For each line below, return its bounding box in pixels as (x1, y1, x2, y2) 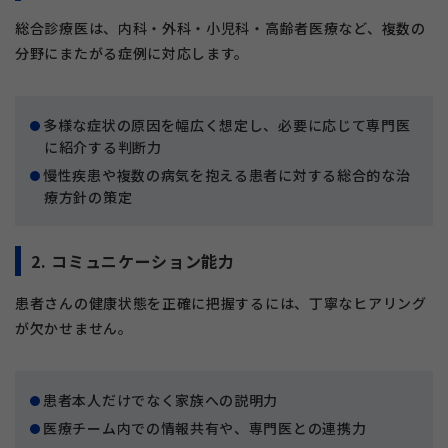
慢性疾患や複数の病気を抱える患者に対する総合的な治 (43, 165, 411, 186)
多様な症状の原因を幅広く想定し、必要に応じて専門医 (43, 115, 411, 136)
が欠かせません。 (15, 318, 133, 339)
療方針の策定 (44, 187, 133, 208)
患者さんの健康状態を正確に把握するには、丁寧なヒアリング (15, 293, 427, 314)
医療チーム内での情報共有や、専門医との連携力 (43, 418, 367, 439)
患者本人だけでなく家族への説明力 (43, 390, 279, 411)
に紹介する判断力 (44, 137, 162, 158)
